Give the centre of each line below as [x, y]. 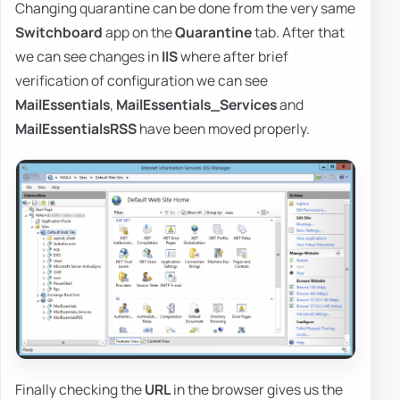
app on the [139, 33]
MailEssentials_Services [196, 105]
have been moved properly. [223, 129]
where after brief [233, 57]
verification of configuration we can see [142, 81]
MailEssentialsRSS [76, 129]
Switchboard [59, 33]
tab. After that [298, 33]
